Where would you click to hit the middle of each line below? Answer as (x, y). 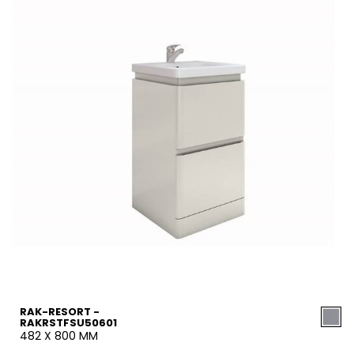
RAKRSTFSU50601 (68, 323)
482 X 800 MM (59, 336)
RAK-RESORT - (60, 312)
